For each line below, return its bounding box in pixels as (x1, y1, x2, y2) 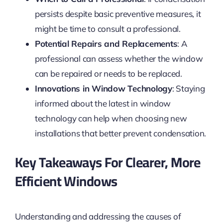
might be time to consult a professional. (34, 23, 181, 34)
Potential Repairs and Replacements (34, 38, 178, 49)
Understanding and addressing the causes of (14, 211, 181, 222)
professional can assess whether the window (34, 53, 203, 64)
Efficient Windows (14, 168, 117, 195)
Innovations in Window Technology (34, 83, 172, 94)
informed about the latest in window (34, 98, 171, 109)
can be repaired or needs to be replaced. (34, 68, 182, 79)
